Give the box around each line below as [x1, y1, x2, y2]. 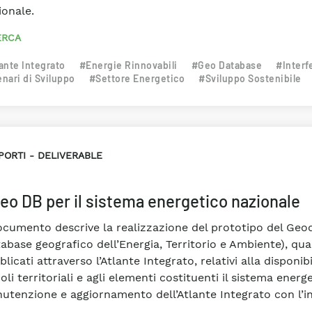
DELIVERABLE [37, 150, 102, 161]
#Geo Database [191, 59, 262, 71]
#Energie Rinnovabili [79, 59, 178, 71]
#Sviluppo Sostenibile [198, 72, 302, 84]
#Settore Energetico [88, 72, 185, 84]
